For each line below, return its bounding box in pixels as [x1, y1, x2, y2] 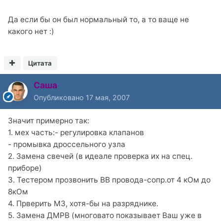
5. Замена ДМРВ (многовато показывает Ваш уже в [8, 210, 202, 220]
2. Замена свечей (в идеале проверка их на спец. [8, 151, 192, 161]
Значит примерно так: [8, 115, 89, 125]
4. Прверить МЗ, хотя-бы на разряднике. [8, 198, 158, 208]
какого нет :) [8, 26, 54, 36]
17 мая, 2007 [86, 93, 130, 102]
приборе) [8, 163, 42, 173]
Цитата [28, 59, 52, 67]
